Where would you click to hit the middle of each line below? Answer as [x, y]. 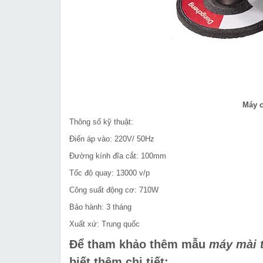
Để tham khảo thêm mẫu [139, 245]
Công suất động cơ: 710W [114, 190]
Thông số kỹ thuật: [101, 122]
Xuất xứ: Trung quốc [104, 224]
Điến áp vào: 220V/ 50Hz [112, 139]
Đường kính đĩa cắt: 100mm [118, 156]
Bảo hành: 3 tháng [100, 207]
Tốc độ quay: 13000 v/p [109, 173]
